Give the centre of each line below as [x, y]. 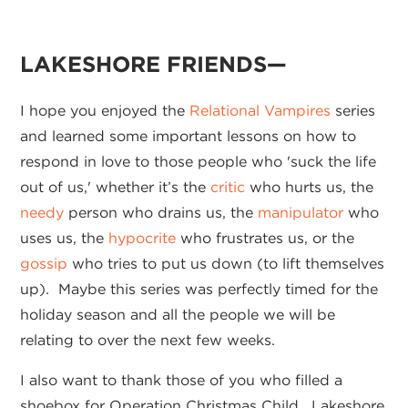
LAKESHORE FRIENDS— [154, 65]
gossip [44, 264]
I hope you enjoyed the [105, 111]
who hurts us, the [310, 188]
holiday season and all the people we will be [178, 315]
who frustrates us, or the [265, 239]
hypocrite [143, 239]
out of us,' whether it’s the [116, 188]
